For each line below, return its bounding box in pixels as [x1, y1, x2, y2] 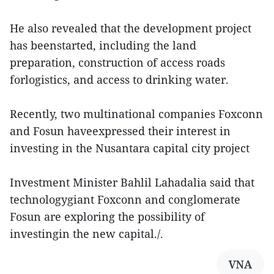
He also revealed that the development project [10, 21, 251, 36]
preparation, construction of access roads [10, 55, 225, 70]
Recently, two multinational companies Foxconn [10, 106, 263, 122]
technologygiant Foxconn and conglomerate [10, 192, 240, 207]
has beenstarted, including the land [10, 38, 196, 53]
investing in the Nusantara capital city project [10, 141, 250, 156]
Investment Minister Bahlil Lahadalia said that [10, 175, 254, 190]
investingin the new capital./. [10, 226, 163, 242]
